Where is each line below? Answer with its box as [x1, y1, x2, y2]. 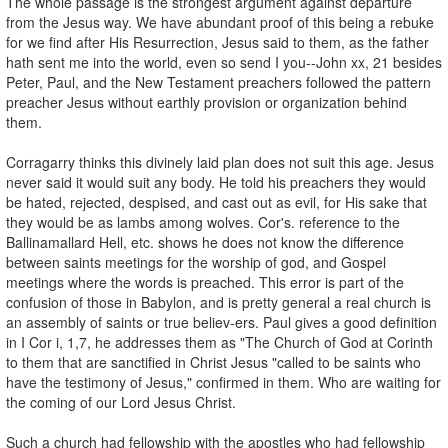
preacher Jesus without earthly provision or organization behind [6, 91, 407, 112]
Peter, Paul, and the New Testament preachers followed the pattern [6, 71, 431, 92]
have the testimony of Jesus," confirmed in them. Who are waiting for [6, 371, 441, 392]
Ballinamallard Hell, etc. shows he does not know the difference [6, 231, 404, 252]
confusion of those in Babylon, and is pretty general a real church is [6, 291, 431, 312]
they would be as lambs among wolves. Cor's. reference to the [6, 211, 400, 232]
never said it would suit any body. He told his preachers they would [6, 171, 426, 192]
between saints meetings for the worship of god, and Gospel [6, 251, 386, 272]
